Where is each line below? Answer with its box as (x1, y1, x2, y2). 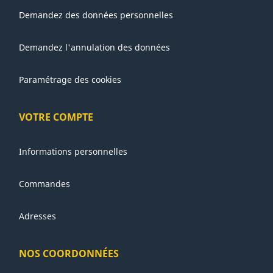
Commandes (19, 178, 71, 190)
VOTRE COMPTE (19, 110, 94, 124)
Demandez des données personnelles (19, 9, 174, 21)
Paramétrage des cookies (19, 74, 122, 86)
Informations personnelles (19, 146, 128, 158)
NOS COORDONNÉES (19, 247, 119, 261)
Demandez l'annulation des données (19, 41, 171, 54)
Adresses (19, 210, 57, 222)
